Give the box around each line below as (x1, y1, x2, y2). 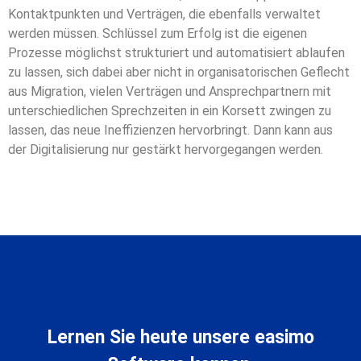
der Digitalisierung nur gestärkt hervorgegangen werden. (8, 142, 323, 158)
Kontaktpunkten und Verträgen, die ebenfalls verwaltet (8, 6, 321, 23)
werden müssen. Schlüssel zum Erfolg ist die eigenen (8, 26, 307, 42)
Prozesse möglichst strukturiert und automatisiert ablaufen (8, 45, 345, 61)
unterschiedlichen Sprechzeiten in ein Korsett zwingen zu (8, 103, 331, 119)
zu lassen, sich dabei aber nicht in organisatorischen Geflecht (8, 64, 350, 81)
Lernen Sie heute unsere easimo (47, 326, 314, 349)
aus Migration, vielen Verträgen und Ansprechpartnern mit (8, 84, 331, 100)
